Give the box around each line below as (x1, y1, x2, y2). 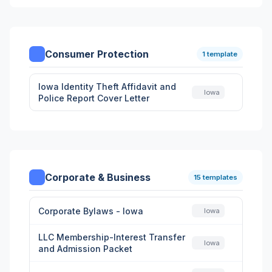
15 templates (194, 173, 237, 182)
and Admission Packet (38, 243, 132, 254)
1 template (202, 50, 237, 58)
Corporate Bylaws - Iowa (38, 205, 143, 216)
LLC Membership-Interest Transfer (38, 232, 185, 242)
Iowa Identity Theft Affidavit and (38, 81, 176, 92)
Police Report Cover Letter (38, 93, 149, 103)
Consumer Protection (45, 48, 149, 60)
